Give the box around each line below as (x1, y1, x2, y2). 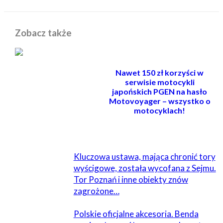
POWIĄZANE (12, 127, 61, 137)
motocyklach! (134, 105, 186, 115)
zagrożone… (73, 186, 119, 197)
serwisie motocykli (124, 77, 195, 87)
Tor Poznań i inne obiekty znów (73, 174, 188, 185)
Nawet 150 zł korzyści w (115, 67, 204, 77)
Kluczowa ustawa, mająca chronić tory (73, 151, 216, 162)
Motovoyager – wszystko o (109, 96, 211, 106)
